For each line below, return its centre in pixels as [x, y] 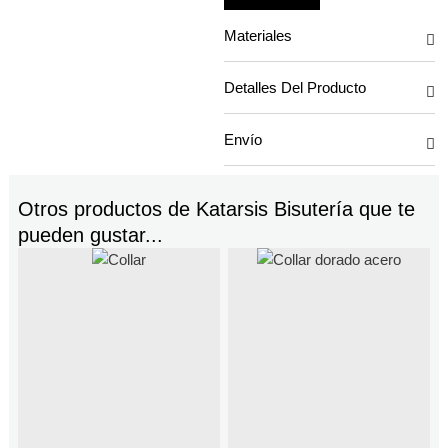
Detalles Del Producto [295, 87]
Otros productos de [106, 209]
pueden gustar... [90, 235]
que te [383, 209]
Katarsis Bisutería [274, 209]
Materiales [258, 35]
